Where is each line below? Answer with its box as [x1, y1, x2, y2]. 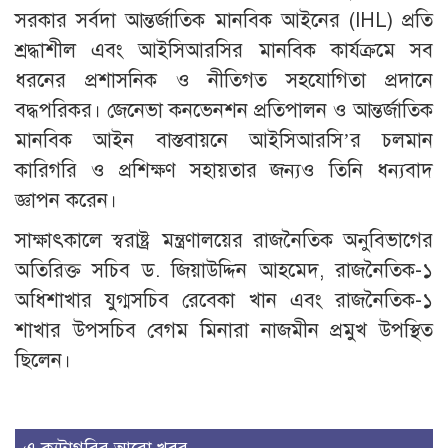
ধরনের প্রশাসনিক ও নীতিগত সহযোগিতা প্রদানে [15, 68, 433, 94]
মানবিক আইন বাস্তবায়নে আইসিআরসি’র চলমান [15, 128, 433, 154]
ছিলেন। [15, 348, 71, 374]
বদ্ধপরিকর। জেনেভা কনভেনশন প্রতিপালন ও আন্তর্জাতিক [15, 98, 433, 124]
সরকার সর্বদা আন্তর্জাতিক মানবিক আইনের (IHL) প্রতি [15, 8, 433, 34]
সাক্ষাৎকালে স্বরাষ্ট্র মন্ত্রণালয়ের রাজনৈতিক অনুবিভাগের [15, 228, 433, 254]
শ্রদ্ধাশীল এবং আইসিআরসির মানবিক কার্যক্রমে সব [15, 38, 433, 64]
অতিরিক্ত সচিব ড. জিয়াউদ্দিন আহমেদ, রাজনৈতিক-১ [15, 258, 433, 284]
